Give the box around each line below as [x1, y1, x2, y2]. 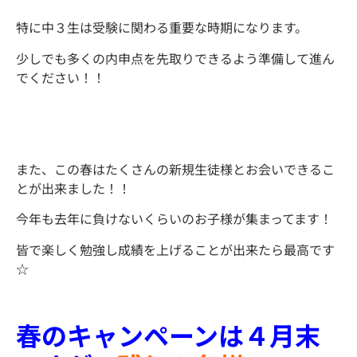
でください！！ [16, 67, 105, 87]
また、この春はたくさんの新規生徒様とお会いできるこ [16, 159, 335, 178]
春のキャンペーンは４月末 [16, 316, 320, 354]
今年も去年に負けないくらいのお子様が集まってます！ [16, 209, 332, 229]
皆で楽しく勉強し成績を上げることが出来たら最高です [16, 239, 335, 259]
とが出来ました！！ [16, 178, 131, 198]
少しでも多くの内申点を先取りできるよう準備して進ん [16, 48, 335, 68]
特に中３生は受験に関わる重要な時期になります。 [16, 18, 308, 37]
